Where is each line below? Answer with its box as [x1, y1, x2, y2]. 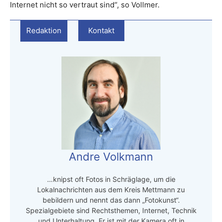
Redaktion [26, 25, 61, 35]
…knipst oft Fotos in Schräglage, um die [47, 174, 175, 183]
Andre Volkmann [69, 150, 153, 163]
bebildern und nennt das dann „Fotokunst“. [42, 195, 180, 204]
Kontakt [88, 25, 114, 35]
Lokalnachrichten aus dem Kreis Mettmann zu [37, 185, 185, 194]
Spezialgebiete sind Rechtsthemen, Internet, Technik [25, 206, 197, 215]
